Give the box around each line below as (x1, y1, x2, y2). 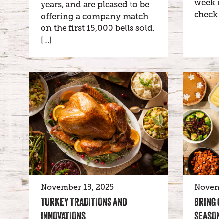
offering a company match (41, 11, 148, 21)
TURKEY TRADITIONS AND (41, 196, 127, 209)
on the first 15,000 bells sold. (41, 23, 154, 33)
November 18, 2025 (41, 183, 114, 192)
